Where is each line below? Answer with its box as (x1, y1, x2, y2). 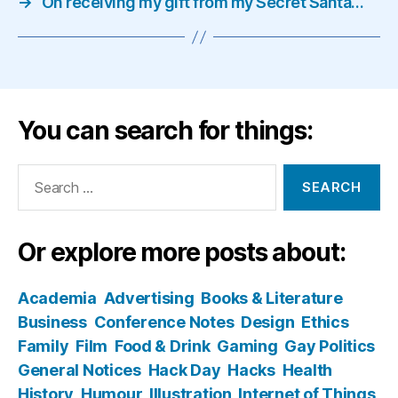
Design (241, 313, 295, 331)
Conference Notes (93, 313, 235, 331)
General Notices (18, 361, 141, 379)
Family (18, 337, 69, 355)
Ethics (301, 313, 349, 331)
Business (18, 313, 87, 331)
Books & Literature (201, 289, 343, 307)
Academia (18, 289, 97, 307)
